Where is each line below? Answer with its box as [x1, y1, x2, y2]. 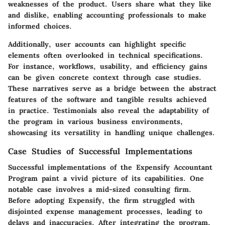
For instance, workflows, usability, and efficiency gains [8, 62, 207, 71]
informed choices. [8, 22, 72, 31]
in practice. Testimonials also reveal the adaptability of [8, 106, 209, 116]
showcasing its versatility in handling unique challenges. [8, 128, 215, 138]
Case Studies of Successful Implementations [8, 146, 192, 157]
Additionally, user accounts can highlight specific [8, 40, 186, 49]
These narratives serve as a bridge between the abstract [8, 84, 216, 93]
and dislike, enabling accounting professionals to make [8, 11, 206, 20]
